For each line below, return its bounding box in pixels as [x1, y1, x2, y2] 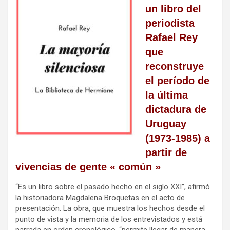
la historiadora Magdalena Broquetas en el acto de [15, 193, 185, 202]
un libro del [145, 3, 201, 14]
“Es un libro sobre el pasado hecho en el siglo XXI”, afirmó [15, 182, 210, 191]
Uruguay [145, 118, 186, 129]
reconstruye [145, 60, 204, 72]
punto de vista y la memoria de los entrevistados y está [15, 214, 202, 224]
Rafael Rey [145, 31, 198, 43]
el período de [145, 74, 209, 86]
